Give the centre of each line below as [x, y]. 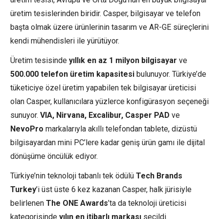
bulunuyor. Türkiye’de [170, 74]
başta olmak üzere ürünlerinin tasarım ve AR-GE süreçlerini [109, 27]
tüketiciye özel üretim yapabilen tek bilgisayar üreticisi [103, 88]
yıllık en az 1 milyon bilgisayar [123, 61]
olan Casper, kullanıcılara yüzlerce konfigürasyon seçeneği [109, 102]
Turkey [23, 190]
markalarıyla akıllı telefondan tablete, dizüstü [120, 129]
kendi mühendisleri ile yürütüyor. [65, 41]
